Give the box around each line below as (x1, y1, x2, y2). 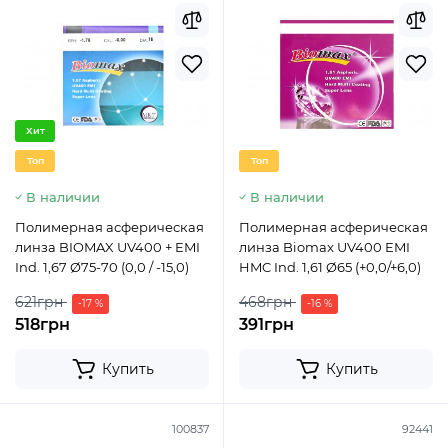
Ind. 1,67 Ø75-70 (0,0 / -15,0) (15, 259, 189, 275)
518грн (15, 315, 70, 334)
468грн (239, 293, 292, 311)
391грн (239, 315, 294, 334)
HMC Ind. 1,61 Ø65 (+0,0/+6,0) (239, 259, 421, 275)
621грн (15, 293, 63, 311)
